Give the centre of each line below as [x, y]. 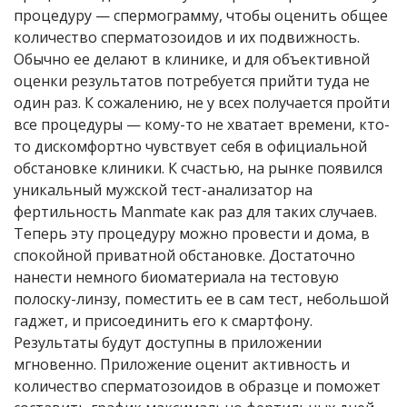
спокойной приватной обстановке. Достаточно [184, 255]
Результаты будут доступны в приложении [168, 342]
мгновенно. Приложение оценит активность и [182, 364]
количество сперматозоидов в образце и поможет [197, 386]
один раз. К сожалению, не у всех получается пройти [202, 102]
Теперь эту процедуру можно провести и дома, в [192, 233]
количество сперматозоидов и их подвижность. [187, 37]
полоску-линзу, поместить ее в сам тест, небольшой [201, 298]
